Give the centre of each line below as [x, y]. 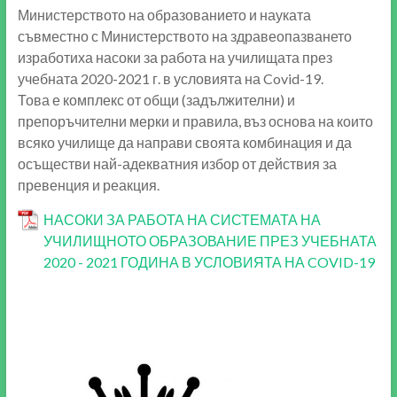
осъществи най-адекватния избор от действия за [177, 163]
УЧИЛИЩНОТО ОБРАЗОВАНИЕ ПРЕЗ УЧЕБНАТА [210, 240]
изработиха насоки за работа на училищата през [175, 57]
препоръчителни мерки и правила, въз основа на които [195, 121]
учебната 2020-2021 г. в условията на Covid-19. [170, 78]
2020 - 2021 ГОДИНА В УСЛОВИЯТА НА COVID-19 [209, 261]
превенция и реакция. [88, 184]
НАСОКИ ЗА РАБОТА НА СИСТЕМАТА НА [182, 219]
